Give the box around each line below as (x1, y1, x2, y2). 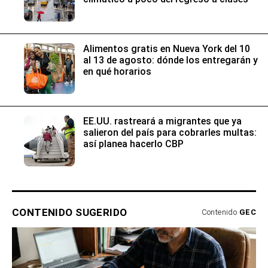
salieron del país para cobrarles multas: (83, 127, 257, 139)
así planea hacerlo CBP (83, 138, 184, 150)
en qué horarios (83, 66, 151, 78)
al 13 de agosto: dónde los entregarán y (83, 54, 258, 66)
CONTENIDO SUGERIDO (12, 206, 127, 219)
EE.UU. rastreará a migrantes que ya (83, 115, 242, 127)
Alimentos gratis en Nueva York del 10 (83, 43, 250, 55)
